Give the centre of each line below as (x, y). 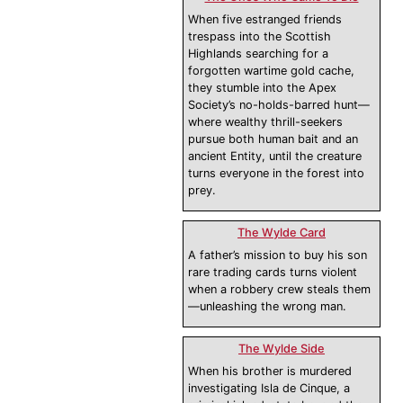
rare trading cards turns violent (273, 273)
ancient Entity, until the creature (275, 157)
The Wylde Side (282, 349)
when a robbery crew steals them (279, 290)
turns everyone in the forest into (276, 174)
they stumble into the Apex (262, 88)
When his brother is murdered (270, 372)
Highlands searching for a (258, 54)
